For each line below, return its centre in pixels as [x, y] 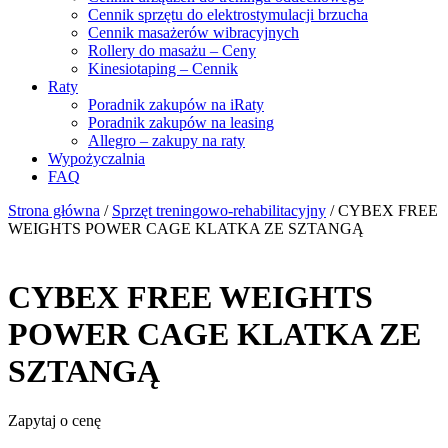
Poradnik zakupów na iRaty [176, 104]
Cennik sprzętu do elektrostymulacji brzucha [228, 14]
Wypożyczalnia [96, 158]
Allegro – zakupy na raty [166, 140]
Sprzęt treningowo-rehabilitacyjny [219, 210]
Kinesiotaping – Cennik [163, 68]
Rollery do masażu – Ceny [172, 50]
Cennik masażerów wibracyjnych [193, 32]
